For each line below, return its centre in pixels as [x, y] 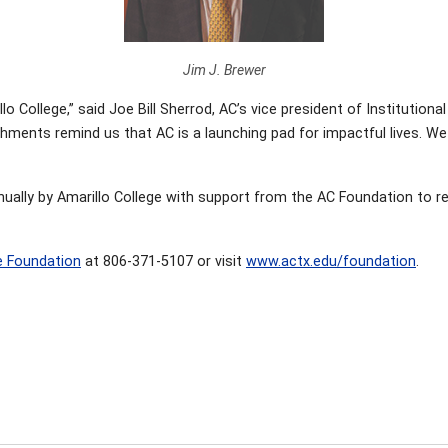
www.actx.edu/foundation [331, 261]
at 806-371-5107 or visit [163, 261]
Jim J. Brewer [224, 69]
